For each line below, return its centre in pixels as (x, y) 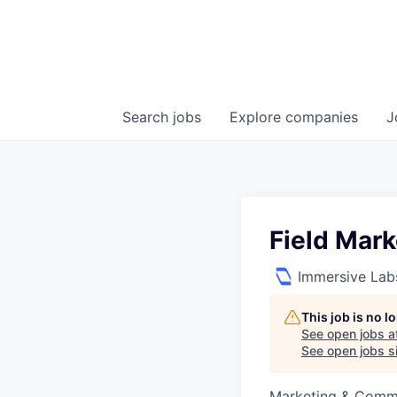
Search (148, 117)
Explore (257, 117)
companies (322, 117)
